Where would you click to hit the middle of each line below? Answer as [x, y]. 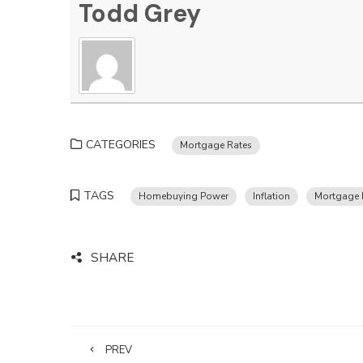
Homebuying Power [184, 196]
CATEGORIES [121, 145]
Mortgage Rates [216, 145]
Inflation [271, 196]
